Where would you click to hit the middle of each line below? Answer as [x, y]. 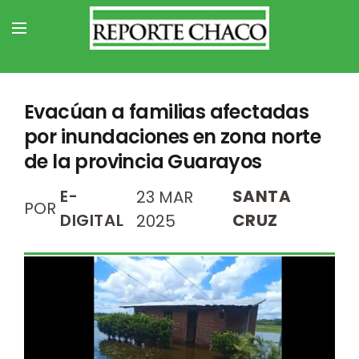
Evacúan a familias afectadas [167, 112]
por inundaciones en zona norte [172, 137]
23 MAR [165, 197]
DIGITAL [92, 220]
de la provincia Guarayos [143, 161]
